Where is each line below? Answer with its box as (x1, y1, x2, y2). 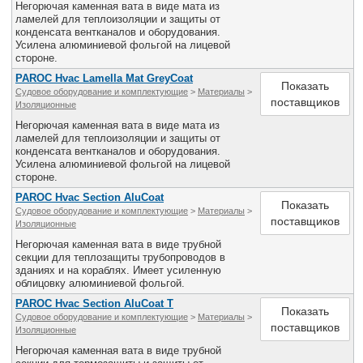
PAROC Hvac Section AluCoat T (15, 297, 173, 310)
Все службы (195, 3, 267, 17)
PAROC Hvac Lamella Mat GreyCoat (15, 72, 193, 84)
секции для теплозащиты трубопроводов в (15, 251, 225, 263)
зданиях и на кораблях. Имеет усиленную (15, 264, 221, 276)
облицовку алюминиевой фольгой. (15, 277, 185, 289)
